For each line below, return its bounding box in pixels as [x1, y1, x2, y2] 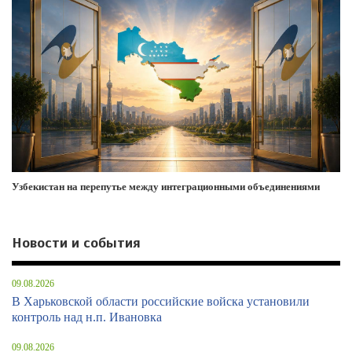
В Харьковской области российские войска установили [12, 295, 310, 309]
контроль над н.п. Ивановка [12, 310, 162, 324]
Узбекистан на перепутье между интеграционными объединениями [12, 181, 320, 193]
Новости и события [12, 234, 141, 252]
